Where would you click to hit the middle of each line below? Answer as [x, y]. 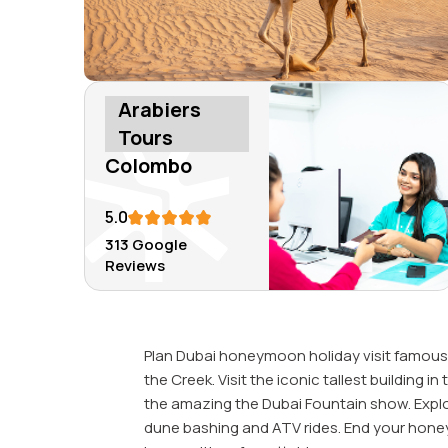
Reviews [135, 266]
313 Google [146, 245]
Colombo [149, 166]
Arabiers [160, 110]
